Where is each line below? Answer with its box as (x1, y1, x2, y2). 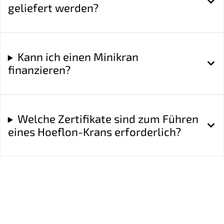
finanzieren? (7, 62, 70, 76)
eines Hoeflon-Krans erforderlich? (7, 124, 181, 138)
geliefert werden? (7, 1, 98, 15)
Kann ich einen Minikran (17, 49, 138, 63)
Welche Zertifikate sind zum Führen (17, 111, 198, 125)
